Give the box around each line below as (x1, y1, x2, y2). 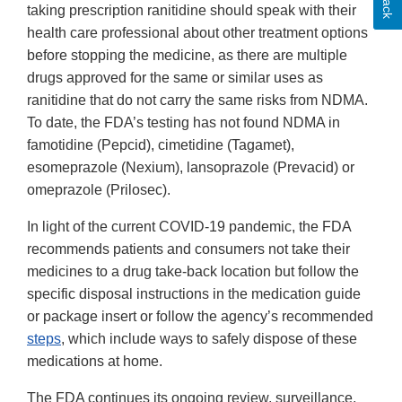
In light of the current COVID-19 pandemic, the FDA (27, 219, 351, 235)
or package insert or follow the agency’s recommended (27, 309, 373, 325)
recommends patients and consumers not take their (27, 241, 350, 258)
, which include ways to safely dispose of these (61, 331, 357, 347)
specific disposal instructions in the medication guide (27, 286, 361, 302)
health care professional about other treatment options (27, 25, 368, 41)
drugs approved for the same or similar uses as (27, 70, 323, 86)
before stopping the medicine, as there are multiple (27, 48, 347, 64)
